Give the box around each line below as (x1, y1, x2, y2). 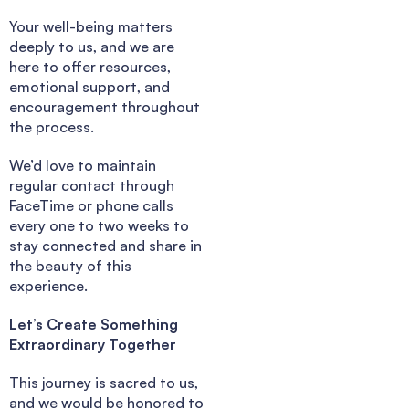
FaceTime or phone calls (9, 195, 173, 215)
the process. (9, 117, 94, 136)
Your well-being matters (9, 16, 173, 36)
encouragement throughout (9, 97, 200, 116)
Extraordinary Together (9, 334, 176, 353)
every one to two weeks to (9, 215, 189, 235)
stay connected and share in (9, 236, 202, 255)
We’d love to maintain (9, 155, 156, 174)
